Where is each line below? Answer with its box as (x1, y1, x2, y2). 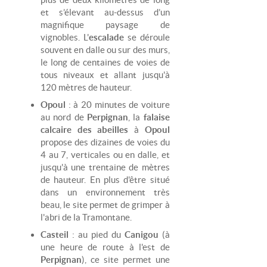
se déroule (127, 32, 170, 42)
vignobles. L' (40, 32, 89, 42)
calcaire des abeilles (40, 124, 129, 135)
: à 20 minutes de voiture (68, 99, 170, 110)
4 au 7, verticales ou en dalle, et (40, 149, 170, 160)
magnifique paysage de (40, 19, 170, 30)
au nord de (40, 111, 88, 122)
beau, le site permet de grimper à (40, 199, 170, 210)
